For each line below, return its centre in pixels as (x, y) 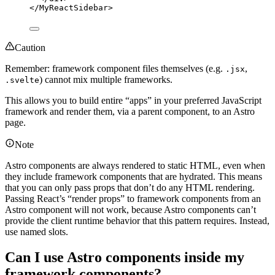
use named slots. (37, 231)
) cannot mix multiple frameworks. (106, 79)
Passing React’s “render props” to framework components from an (133, 198)
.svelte (22, 80)
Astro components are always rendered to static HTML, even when (135, 165)
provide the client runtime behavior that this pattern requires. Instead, (137, 220)
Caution (30, 47)
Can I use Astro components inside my (125, 258)
